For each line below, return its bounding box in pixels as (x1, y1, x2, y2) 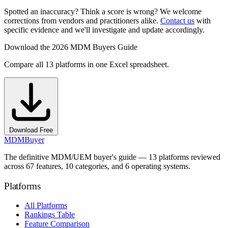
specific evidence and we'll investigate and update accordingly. (4, 25, 205, 34)
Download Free (9, 126, 53, 134)
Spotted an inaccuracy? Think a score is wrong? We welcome (4, 7, 202, 16)
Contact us (160, 16, 194, 25)
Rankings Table (24, 210, 75, 219)
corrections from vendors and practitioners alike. (4, 16, 160, 25)
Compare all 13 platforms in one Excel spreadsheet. (4, 60, 169, 69)
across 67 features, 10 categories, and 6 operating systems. (4, 161, 190, 170)
